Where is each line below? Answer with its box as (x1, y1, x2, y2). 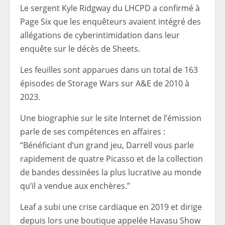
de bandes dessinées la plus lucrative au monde (20, 167, 201, 178)
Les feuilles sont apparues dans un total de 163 (20, 64, 198, 75)
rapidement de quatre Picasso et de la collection (20, 153, 203, 164)
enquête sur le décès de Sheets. (20, 43, 140, 54)
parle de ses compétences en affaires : (20, 126, 165, 137)
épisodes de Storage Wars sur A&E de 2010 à (20, 78, 189, 89)
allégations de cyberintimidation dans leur (20, 30, 180, 41)
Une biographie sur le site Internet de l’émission (20, 113, 201, 124)
